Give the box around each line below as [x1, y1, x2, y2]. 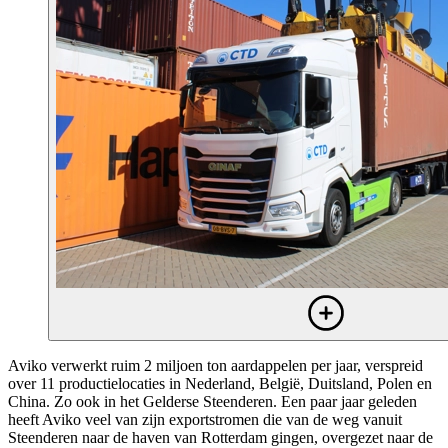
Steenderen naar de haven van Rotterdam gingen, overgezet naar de [8, 428, 433, 446]
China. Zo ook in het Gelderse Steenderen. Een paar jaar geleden [8, 392, 417, 410]
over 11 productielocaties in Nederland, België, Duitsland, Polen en [8, 374, 432, 392]
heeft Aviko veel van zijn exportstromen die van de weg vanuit [8, 410, 402, 428]
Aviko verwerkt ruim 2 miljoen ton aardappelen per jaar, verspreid [8, 356, 423, 374]
